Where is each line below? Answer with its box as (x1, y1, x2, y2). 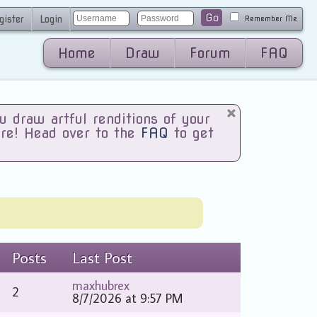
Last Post (72, 247, 133, 267)
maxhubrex (72, 277, 130, 294)
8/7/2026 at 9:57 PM (72, 290, 184, 306)
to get (168, 125, 214, 142)
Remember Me (245, 14, 297, 23)
